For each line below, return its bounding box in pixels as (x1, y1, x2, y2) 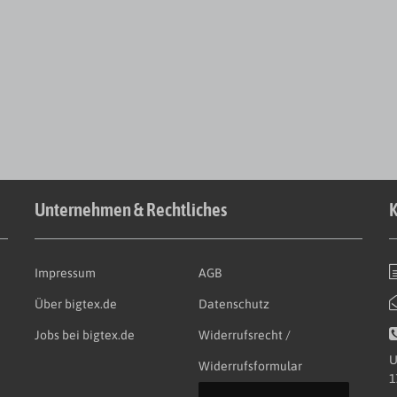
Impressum (34, 265, 96, 280)
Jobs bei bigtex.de (34, 327, 135, 342)
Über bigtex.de (34, 296, 117, 311)
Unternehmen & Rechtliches (34, 198, 227, 220)
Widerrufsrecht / (198, 327, 291, 342)
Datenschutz (198, 296, 269, 311)
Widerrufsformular (198, 358, 302, 373)
